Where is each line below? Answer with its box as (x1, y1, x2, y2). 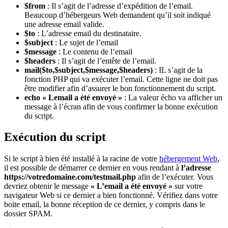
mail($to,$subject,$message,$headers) (24, 65, 155, 74)
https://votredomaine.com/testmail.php (4, 173, 136, 182)
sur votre (173, 182, 203, 191)
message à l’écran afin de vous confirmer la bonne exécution (24, 102, 218, 111)
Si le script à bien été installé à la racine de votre (4, 154, 159, 163)
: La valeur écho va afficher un (124, 93, 222, 102)
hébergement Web (159, 154, 217, 163)
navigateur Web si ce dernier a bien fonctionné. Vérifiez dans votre (4, 191, 218, 200)
